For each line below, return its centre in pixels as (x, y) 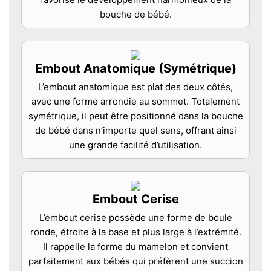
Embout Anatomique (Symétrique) (135, 68)
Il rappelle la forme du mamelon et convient (135, 246)
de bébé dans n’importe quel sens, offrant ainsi (135, 130)
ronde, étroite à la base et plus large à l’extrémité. (135, 232)
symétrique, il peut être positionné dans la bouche (135, 116)
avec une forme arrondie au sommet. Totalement (135, 101)
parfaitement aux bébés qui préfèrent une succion (135, 261)
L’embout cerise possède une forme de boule (135, 217)
